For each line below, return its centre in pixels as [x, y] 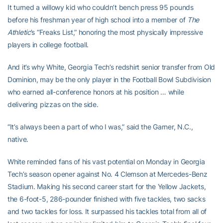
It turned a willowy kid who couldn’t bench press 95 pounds [101, 7]
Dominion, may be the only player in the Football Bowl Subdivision [109, 79]
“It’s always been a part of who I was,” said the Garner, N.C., [100, 127]
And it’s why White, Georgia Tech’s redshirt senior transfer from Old [111, 67]
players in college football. [48, 45]
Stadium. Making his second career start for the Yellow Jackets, [107, 186]
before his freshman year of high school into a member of [98, 20]
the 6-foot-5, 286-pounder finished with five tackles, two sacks [107, 199]
